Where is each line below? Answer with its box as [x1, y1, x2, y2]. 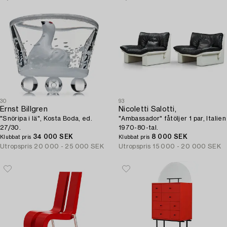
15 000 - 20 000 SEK [153, 143, 221, 149]
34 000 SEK [32, 134, 73, 140]
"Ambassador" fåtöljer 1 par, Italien [119, 116, 226, 122]
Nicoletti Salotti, [119, 106, 177, 113]
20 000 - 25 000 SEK [34, 143, 104, 149]
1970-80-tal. [119, 125, 159, 131]
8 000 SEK [151, 134, 187, 140]
